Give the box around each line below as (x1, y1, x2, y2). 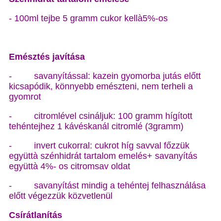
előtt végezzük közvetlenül (9, 191, 112, 201)
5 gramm (63, 13, 98, 23)
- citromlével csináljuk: (9, 111, 118, 121)
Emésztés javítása (9, 52, 85, 62)
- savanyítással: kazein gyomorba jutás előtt (9, 71, 201, 81)
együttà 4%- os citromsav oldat (9, 161, 130, 171)
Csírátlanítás (9, 210, 62, 220)
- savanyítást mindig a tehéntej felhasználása (9, 181, 206, 190)
